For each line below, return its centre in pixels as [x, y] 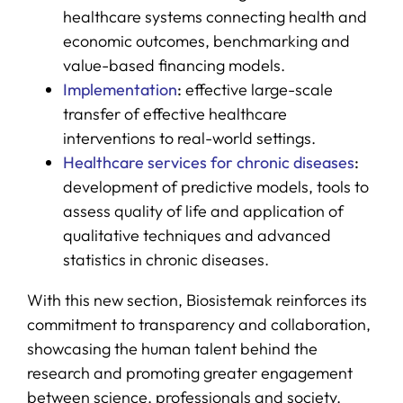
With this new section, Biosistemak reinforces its [197, 300]
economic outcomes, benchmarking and [206, 40]
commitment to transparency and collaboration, [198, 324]
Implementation [120, 89]
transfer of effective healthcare [175, 113]
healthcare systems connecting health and [215, 16]
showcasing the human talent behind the [172, 348]
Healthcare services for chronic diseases [208, 162]
